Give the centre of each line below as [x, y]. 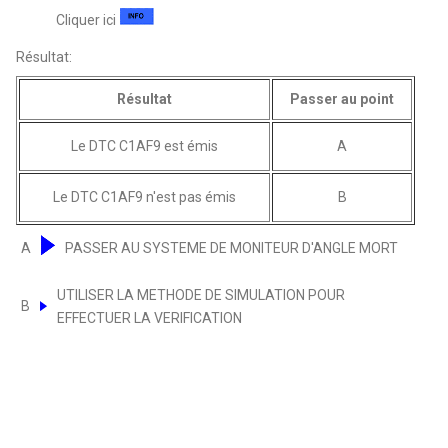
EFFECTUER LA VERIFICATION [150, 317]
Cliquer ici [88, 19]
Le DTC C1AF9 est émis [145, 145]
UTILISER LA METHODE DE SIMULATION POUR [201, 294]
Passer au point [342, 98]
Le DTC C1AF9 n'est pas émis [145, 196]
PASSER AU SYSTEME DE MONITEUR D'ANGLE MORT [232, 247]
